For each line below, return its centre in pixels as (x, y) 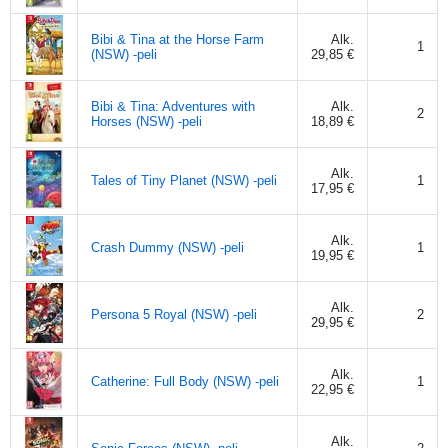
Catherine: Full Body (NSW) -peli (185, 381)
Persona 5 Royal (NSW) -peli (174, 314)
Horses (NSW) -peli (146, 121)
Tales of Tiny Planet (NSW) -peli (184, 180)
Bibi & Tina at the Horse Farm (177, 39)
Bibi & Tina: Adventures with (173, 106)
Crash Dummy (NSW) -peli (167, 247)
